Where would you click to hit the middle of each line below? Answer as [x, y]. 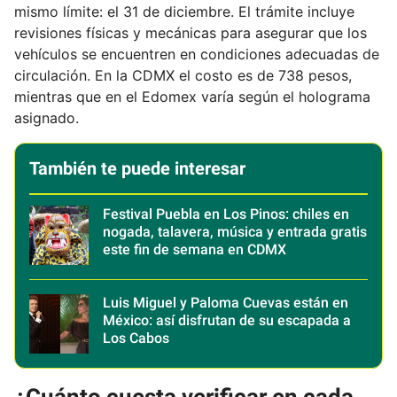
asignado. [47, 117]
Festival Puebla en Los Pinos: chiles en [226, 214]
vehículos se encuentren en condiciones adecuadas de [197, 54]
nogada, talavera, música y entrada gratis [235, 231]
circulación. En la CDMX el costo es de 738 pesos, [183, 75]
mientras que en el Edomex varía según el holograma [192, 96]
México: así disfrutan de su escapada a [227, 320]
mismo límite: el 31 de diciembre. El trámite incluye [184, 11]
